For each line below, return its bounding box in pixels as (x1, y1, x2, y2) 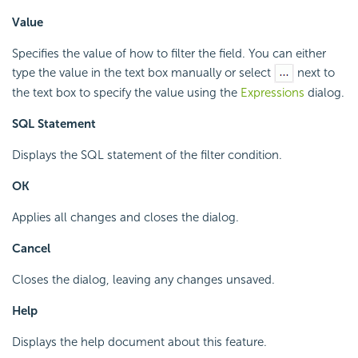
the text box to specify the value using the (12, 86, 241, 101)
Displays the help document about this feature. (12, 335, 267, 350)
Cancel (12, 241, 50, 257)
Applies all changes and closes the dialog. (12, 210, 239, 225)
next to (294, 65, 335, 80)
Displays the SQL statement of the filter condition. (12, 148, 282, 163)
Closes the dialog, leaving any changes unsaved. (12, 272, 275, 288)
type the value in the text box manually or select (12, 65, 274, 80)
